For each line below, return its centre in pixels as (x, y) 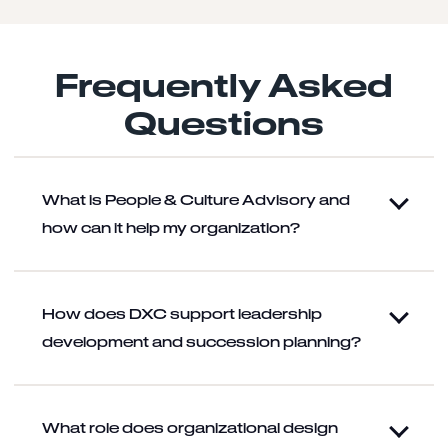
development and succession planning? (201, 342)
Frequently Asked (224, 85)
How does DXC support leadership (182, 314)
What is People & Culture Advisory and (196, 200)
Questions (224, 123)
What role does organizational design (190, 428)
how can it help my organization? (171, 228)
